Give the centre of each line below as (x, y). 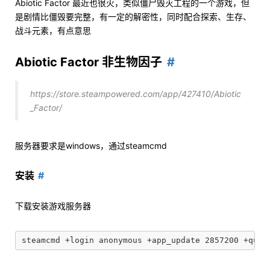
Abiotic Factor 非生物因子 (89, 62)
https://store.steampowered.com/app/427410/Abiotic (136, 94)
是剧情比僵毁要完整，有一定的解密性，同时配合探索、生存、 (133, 17)
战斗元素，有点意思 (53, 30)
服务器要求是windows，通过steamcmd (91, 146)
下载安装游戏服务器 (53, 206)
